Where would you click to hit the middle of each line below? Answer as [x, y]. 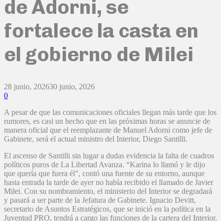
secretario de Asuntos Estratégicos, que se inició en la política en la [107, 209]
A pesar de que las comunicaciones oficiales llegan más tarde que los [110, 112]
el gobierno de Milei [99, 54]
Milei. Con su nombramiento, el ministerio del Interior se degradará [108, 191]
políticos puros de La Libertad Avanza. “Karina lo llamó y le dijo [105, 165]
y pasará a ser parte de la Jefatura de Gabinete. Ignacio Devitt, [100, 200]
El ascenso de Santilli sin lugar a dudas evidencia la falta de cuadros [109, 156]
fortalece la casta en [101, 30]
